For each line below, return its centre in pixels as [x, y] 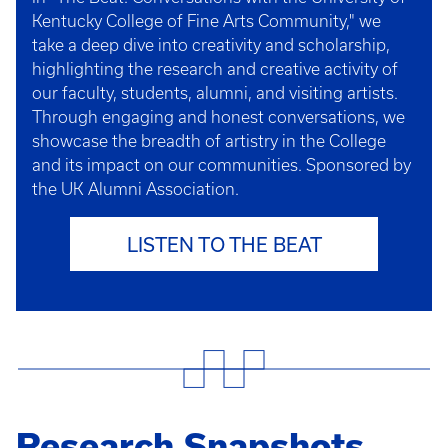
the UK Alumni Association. [135, 188]
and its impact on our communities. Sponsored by [221, 164]
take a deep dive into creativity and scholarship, [211, 44]
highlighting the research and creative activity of [215, 68]
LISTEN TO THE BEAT [224, 244]
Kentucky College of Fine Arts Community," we [206, 20]
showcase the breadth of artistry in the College [209, 140]
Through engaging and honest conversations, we [218, 116]
